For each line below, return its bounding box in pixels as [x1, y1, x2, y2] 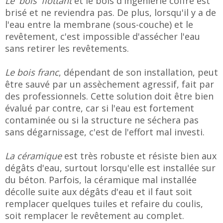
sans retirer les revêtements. [5, 42, 129, 54]
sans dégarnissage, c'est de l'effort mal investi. [5, 126, 205, 138]
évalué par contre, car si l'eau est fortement [5, 102, 194, 114]
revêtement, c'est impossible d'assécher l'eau [5, 30, 200, 42]
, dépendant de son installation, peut [59, 66, 218, 78]
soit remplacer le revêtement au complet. [5, 210, 184, 222]
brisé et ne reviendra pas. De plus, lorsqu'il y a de [5, 6, 216, 18]
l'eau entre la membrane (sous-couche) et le [5, 18, 193, 30]
